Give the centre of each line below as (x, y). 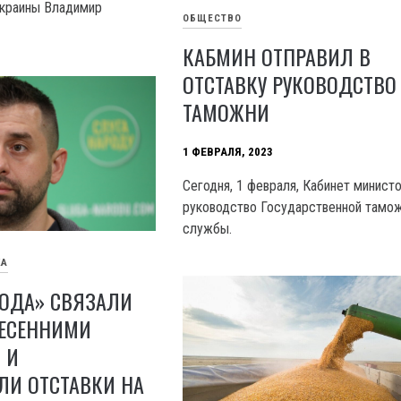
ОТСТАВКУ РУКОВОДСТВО (290, 85)
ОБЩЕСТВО (213, 19)
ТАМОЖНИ (226, 112)
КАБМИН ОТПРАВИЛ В (277, 57)
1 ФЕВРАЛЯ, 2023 (228, 152)
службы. (208, 229)
